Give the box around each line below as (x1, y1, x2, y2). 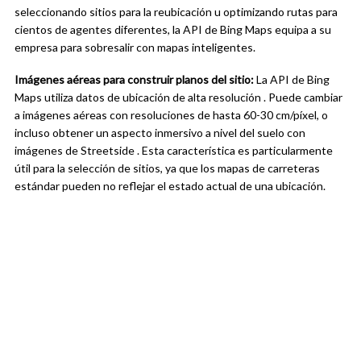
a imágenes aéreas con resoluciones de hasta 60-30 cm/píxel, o (15, 108, 328, 122)
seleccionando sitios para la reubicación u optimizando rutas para (15, 5, 338, 19)
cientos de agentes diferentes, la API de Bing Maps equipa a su (15, 23, 331, 37)
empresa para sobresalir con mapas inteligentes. (15, 40, 255, 55)
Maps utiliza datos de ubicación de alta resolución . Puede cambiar (15, 90, 342, 105)
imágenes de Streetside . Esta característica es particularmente (15, 143, 333, 158)
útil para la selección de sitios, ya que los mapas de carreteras (15, 161, 320, 176)
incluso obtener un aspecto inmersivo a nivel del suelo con (15, 126, 305, 140)
